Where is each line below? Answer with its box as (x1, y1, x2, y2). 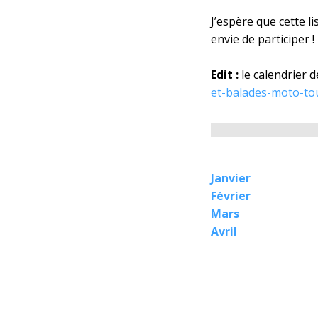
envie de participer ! (211, 31, 314, 47)
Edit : (211, 67, 238, 82)
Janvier (211, 170, 251, 186)
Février (211, 188, 251, 204)
